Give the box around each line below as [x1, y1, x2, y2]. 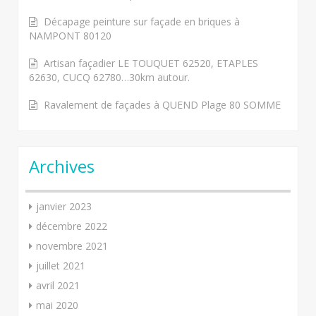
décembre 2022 [36, 219, 107, 233]
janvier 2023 [36, 199, 92, 213]
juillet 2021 [36, 258, 85, 272]
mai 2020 [36, 298, 78, 312]
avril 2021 [36, 278, 80, 292]
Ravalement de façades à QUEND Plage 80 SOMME [44, 97, 281, 111]
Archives [29, 154, 95, 178]
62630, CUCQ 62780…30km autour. [29, 70, 190, 84]
